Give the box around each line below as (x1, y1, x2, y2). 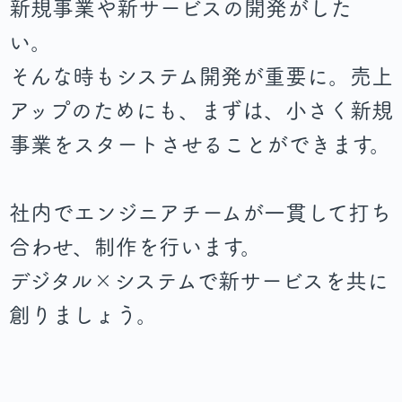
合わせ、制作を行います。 (9, 236, 262, 258)
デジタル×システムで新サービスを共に (9, 270, 389, 292)
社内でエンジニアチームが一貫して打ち (9, 202, 391, 223)
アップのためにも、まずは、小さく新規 (9, 100, 393, 121)
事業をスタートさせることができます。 (9, 134, 391, 155)
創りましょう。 (9, 304, 158, 326)
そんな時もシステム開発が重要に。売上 (9, 66, 393, 87)
